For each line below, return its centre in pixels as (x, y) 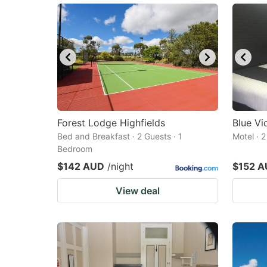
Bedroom (75, 149)
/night (120, 166)
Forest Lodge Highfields (111, 123)
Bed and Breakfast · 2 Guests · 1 (120, 136)
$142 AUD (81, 166)
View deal (138, 191)
